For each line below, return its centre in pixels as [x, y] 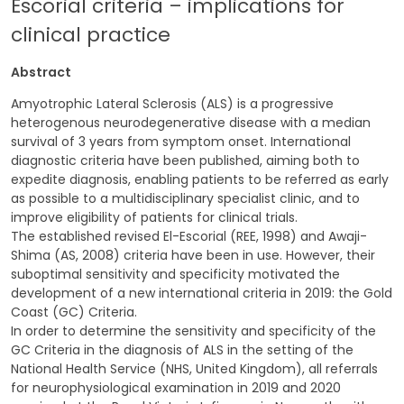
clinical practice [91, 35]
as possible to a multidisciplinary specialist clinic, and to [185, 198]
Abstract [41, 72]
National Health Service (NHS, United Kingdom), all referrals [194, 369]
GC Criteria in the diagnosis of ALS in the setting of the [182, 350]
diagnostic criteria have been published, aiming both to [185, 161]
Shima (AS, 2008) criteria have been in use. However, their [193, 255]
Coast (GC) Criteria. [74, 312]
